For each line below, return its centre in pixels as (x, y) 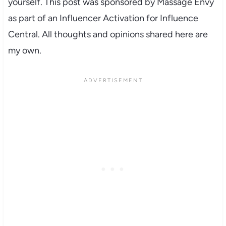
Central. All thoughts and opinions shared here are (108, 34)
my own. (24, 50)
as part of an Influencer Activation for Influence (103, 18)
